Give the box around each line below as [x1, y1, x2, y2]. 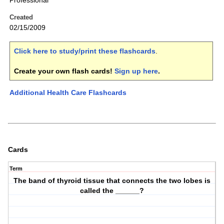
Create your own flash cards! [14, 67, 114, 75]
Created [9, 13, 33, 21]
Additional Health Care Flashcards [9, 88, 126, 97]
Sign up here [114, 67, 158, 75]
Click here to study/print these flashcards [14, 47, 155, 55]
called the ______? [80, 186, 144, 195]
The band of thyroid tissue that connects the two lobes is [13, 176, 211, 185]
